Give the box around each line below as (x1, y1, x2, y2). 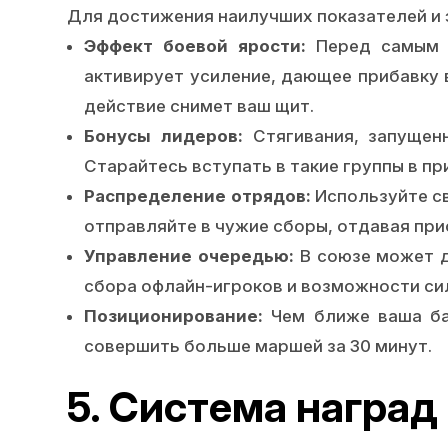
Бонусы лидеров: (84, 125, 243, 146)
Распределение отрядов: (84, 185, 311, 206)
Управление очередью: (84, 245, 294, 266)
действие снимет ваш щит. (84, 95, 315, 116)
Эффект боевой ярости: (84, 35, 307, 56)
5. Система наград (67, 381, 439, 432)
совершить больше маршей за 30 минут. (84, 335, 433, 356)
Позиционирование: (84, 305, 264, 326)
